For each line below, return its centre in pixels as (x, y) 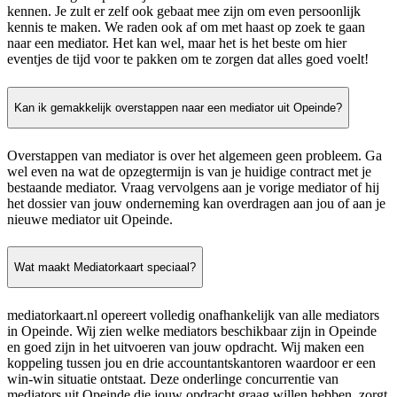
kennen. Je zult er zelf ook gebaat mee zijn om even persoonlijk (184, 12)
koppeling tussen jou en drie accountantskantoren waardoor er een (191, 362)
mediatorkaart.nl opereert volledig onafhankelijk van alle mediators (193, 315)
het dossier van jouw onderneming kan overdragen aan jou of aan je (196, 203)
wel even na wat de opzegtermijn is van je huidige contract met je (189, 171)
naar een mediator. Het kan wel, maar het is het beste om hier (177, 43)
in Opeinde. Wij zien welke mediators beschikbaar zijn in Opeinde (192, 331)
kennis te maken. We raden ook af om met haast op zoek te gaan (186, 27)
